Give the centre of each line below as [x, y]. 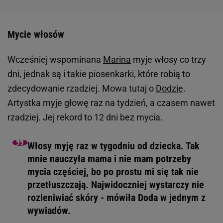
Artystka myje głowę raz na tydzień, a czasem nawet [111, 103]
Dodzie [169, 89]
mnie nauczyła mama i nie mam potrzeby [109, 159]
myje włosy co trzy [168, 60]
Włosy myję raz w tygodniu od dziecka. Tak [113, 146]
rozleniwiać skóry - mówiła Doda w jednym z [116, 198]
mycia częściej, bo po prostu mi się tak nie [113, 172]
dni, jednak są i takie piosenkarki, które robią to [99, 74]
